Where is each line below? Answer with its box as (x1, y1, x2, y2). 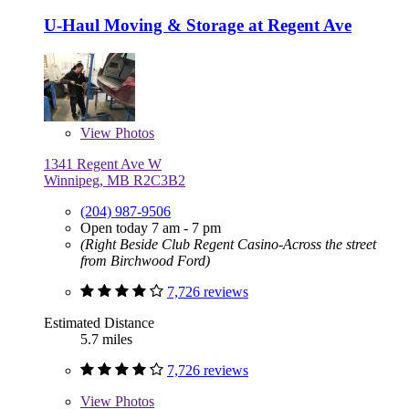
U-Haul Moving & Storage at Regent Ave (44, 16, 351, 36)
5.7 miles (80, 331, 132, 348)
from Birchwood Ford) (80, 253, 210, 269)
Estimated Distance (44, 315, 154, 331)
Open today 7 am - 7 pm (80, 220, 221, 236)
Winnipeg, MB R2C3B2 (44, 173, 185, 189)
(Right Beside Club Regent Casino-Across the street (80, 236, 376, 253)
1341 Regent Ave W (44, 156, 162, 173)
